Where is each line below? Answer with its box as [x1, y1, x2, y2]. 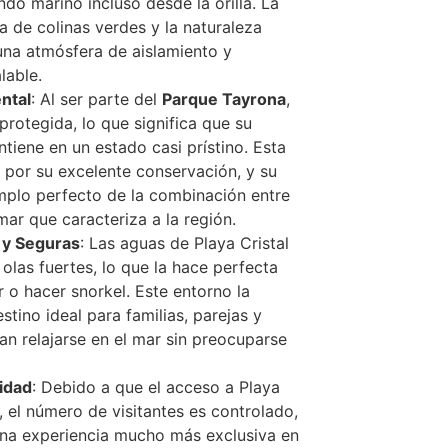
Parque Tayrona [161, 89, 286, 110]
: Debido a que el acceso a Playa [31, 377, 280, 398]
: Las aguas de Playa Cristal [79, 233, 289, 254]
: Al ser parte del [30, 89, 162, 110]
